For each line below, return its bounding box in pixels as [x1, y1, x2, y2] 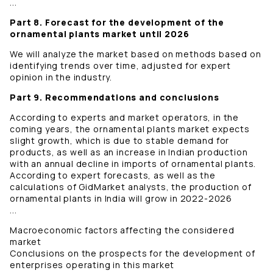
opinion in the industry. [10, 71, 113, 83]
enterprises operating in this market [10, 259, 175, 271]
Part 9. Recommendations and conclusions [10, 91, 219, 104]
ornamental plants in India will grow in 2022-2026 [10, 193, 233, 205]
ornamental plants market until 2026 [10, 28, 192, 40]
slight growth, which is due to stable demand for [10, 135, 230, 147]
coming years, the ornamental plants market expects [10, 123, 250, 135]
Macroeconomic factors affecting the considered [10, 224, 235, 236]
